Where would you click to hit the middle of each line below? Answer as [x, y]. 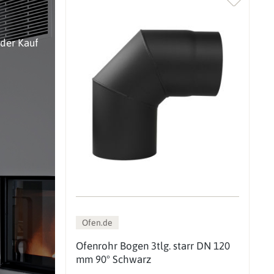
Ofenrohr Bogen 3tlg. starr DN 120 [153, 246]
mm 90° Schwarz [113, 259]
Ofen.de [97, 222]
